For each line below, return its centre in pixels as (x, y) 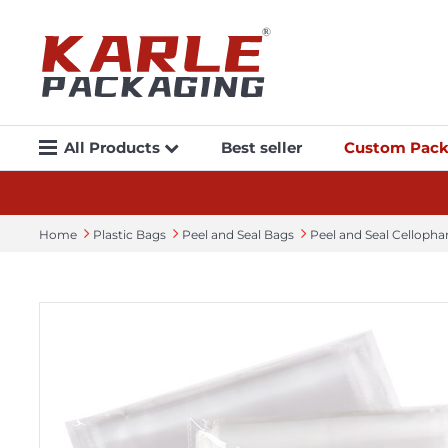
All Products (113, 147)
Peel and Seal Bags (237, 234)
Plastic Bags (129, 234)
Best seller (261, 147)
